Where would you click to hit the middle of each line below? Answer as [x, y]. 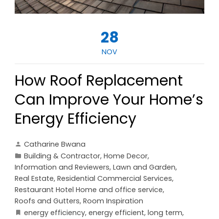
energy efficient [116, 213]
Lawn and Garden [144, 167]
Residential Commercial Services [115, 179]
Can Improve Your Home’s [109, 100]
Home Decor [126, 156]
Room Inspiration [113, 201]
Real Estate [34, 179]
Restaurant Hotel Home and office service [89, 190]
